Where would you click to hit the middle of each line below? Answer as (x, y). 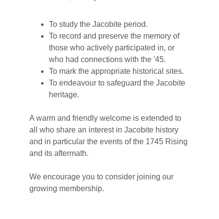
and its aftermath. (59, 153)
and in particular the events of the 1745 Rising (109, 142)
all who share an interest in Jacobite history (105, 130)
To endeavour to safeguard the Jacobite (118, 83)
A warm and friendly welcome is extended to (106, 118)
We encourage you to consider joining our (102, 177)
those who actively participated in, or (113, 48)
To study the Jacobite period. (98, 24)
